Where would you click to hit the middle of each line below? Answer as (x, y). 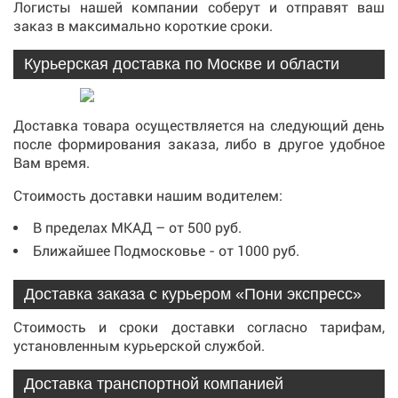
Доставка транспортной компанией (154, 384)
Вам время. (52, 163)
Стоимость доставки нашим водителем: (148, 196)
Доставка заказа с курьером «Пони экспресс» (193, 294)
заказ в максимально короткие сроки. (143, 26)
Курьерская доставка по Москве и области (182, 64)
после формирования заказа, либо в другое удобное (199, 144)
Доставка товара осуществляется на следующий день (199, 126)
